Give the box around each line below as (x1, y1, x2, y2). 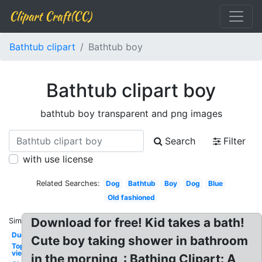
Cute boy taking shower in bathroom (31, 233, 249, 248)
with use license (23, 153, 93, 165)
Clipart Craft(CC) (9, 8, 91, 25)
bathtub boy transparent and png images (40, 108, 222, 119)
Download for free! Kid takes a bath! (31, 215, 245, 230)
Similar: (9, 216, 35, 225)
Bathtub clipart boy (46, 79, 216, 102)
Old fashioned (107, 193, 155, 202)
